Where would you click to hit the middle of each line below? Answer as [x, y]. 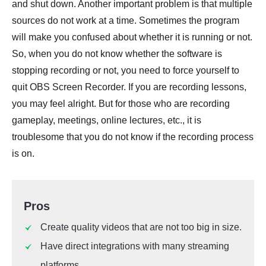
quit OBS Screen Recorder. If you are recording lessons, [129, 87]
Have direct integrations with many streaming [135, 246]
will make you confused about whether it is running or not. [132, 37]
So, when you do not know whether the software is [117, 54]
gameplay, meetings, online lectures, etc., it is [107, 121]
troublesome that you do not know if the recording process [133, 137]
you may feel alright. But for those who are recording [121, 104]
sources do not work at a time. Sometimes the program [126, 21]
